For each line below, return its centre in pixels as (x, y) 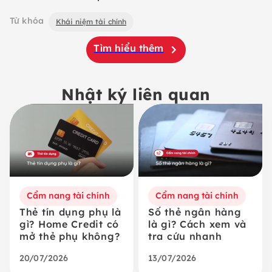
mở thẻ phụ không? (70, 236)
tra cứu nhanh (185, 236)
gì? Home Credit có (69, 224)
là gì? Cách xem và (197, 224)
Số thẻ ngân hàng (195, 212)
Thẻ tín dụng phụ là (70, 212)
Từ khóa (27, 20)
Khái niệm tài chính (91, 21)
